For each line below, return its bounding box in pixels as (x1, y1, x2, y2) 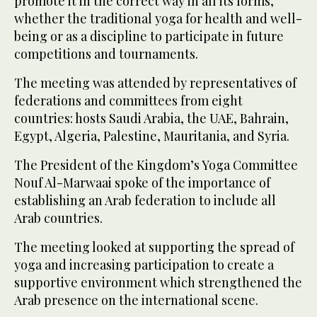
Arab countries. (14, 209, 103, 227)
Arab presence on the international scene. (14, 292, 258, 309)
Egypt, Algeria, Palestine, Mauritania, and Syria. (14, 127, 289, 145)
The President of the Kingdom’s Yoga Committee (14, 156, 298, 174)
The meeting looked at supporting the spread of (14, 238, 294, 256)
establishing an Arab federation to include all (14, 192, 276, 209)
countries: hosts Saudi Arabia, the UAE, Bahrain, (14, 110, 289, 127)
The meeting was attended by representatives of (14, 74, 296, 92)
